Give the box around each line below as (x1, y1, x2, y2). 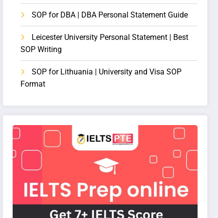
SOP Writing (20, 45, 62, 54)
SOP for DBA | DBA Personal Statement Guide (32, 10, 188, 20)
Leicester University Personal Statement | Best (32, 33, 189, 42)
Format (20, 79, 46, 89)
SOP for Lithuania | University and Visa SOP (32, 67, 182, 77)
